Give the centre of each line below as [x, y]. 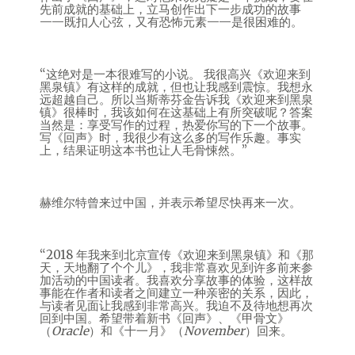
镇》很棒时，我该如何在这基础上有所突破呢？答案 [176, 112]
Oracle [70, 331]
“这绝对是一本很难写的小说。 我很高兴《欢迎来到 [175, 74]
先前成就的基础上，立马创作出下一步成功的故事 [170, 9]
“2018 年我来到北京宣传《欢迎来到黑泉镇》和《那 [177, 255]
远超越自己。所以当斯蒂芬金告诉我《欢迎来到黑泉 [176, 99]
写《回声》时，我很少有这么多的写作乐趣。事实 [170, 137]
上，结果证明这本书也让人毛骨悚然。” [143, 150]
